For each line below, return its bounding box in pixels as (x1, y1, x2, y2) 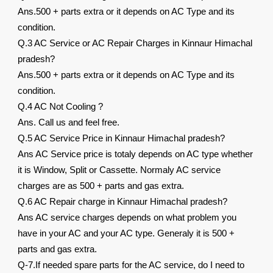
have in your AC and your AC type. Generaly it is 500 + (18, 229, 235, 238)
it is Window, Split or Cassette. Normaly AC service (18, 165, 221, 175)
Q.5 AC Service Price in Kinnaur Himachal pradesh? (18, 133, 225, 143)
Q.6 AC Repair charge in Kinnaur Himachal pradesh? (18, 197, 228, 207)
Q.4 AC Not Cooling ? (18, 102, 104, 112)
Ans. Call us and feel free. (18, 118, 120, 127)
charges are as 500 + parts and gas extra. (18, 181, 185, 191)
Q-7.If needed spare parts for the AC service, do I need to (18, 260, 245, 270)
